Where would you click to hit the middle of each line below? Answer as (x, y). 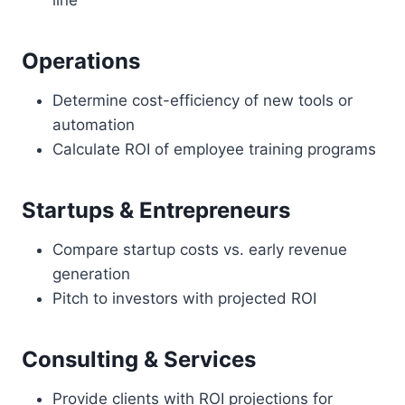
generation (91, 273)
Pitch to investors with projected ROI (184, 298)
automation (94, 124)
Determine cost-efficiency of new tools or (202, 100)
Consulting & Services (139, 359)
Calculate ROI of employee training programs (214, 149)
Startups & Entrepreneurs (156, 210)
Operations (81, 61)
